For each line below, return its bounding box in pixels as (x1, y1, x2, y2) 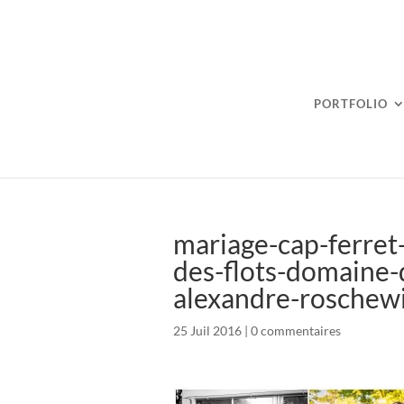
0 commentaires (251, 323, 341, 339)
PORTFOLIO (313, 96, 388, 112)
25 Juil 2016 (173, 323, 242, 339)
